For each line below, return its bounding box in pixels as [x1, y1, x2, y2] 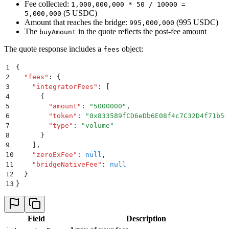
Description [126, 214, 166, 223]
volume [85, 122, 110, 130]
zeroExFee [36, 151, 73, 159]
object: [120, 44, 143, 54]
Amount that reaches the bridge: [25, 18, 129, 27]
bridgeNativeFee [36, 161, 98, 169]
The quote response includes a [4, 44, 103, 54]
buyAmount [39, 28, 76, 36]
